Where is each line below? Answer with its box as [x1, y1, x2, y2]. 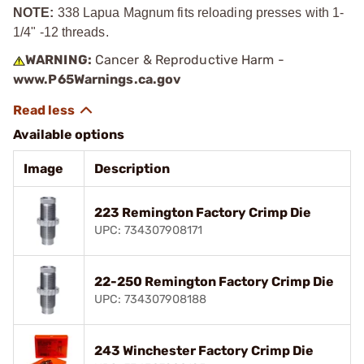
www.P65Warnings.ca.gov [13, 71, 182, 87]
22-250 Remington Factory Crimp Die [94, 273, 334, 289]
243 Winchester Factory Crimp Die [94, 342, 314, 358]
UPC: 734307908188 [94, 292, 206, 306]
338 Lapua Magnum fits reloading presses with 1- [57, 5, 344, 19]
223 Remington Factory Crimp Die [94, 204, 311, 220]
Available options [13, 126, 124, 142]
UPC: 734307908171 [94, 223, 202, 237]
